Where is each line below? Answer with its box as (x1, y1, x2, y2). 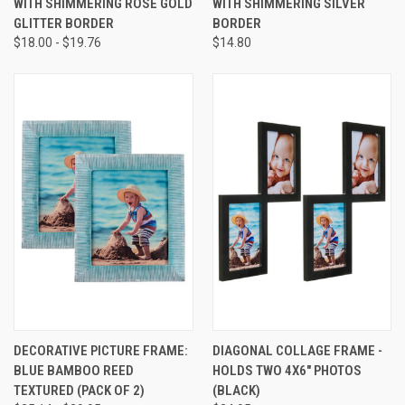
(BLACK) (212, 381, 260, 399)
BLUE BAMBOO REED (14, 362, 134, 379)
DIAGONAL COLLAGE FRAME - (212, 342, 382, 359)
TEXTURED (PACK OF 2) (14, 381, 145, 399)
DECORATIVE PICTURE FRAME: (14, 342, 188, 359)
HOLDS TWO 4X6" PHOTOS (212, 362, 362, 379)
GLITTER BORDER (14, 14, 114, 32)
